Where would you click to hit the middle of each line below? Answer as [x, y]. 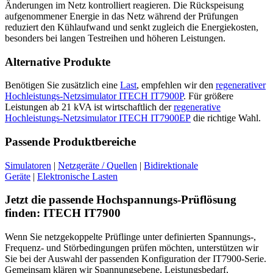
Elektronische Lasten [77, 176]
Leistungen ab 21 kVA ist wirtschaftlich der [89, 107]
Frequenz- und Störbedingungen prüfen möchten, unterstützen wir [132, 248]
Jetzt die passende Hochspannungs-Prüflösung [121, 200]
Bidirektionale [171, 165]
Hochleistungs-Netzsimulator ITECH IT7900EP [98, 118]
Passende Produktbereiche [70, 141]
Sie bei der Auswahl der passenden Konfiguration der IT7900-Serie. [136, 259]
